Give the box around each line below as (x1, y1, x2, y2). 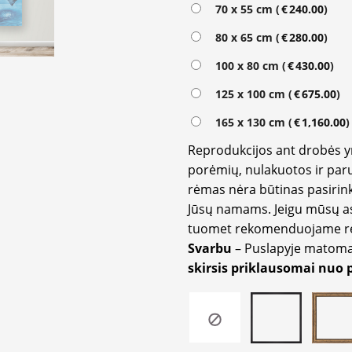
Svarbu (188, 239, 235, 257)
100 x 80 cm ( (209, 57, 286, 73)
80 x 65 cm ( (209, 29, 280, 45)
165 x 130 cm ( (209, 114, 292, 130)
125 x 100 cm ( (209, 86, 292, 101)
